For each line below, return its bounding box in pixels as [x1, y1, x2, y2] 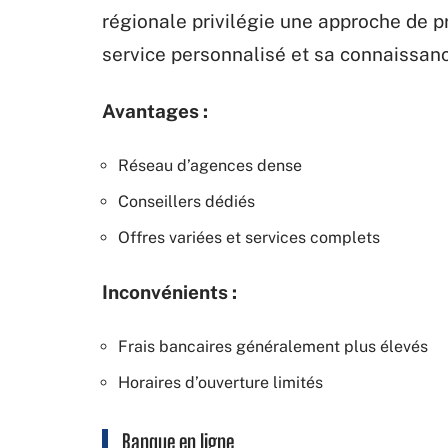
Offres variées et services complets [118, 227, 380, 247]
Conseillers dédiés [118, 191, 255, 211]
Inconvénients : [102, 280, 237, 303]
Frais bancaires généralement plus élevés [118, 336, 428, 356]
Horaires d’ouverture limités [118, 372, 323, 392]
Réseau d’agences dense [118, 155, 302, 175]
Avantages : [102, 99, 208, 122]
